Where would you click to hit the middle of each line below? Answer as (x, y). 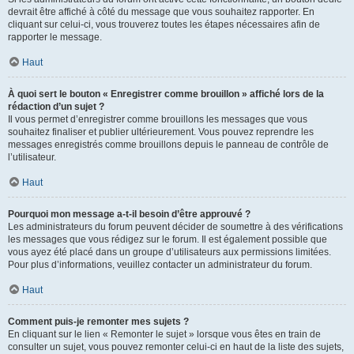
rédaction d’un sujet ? (56, 107)
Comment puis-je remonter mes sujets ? (98, 322)
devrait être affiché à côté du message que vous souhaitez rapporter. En (161, 12)
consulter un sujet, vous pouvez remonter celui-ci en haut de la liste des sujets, (176, 347)
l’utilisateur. (32, 157)
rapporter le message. (55, 37)
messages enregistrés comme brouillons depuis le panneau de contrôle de (168, 145)
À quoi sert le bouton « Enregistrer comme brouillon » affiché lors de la (166, 94)
